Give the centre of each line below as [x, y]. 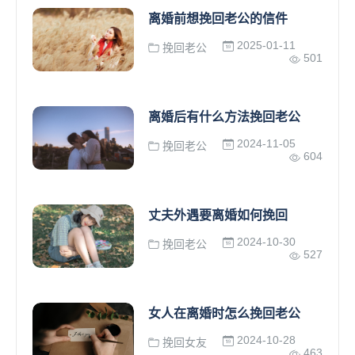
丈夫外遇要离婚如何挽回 [218, 215]
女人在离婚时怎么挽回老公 [225, 313]
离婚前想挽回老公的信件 [218, 19]
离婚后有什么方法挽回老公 [225, 117]
